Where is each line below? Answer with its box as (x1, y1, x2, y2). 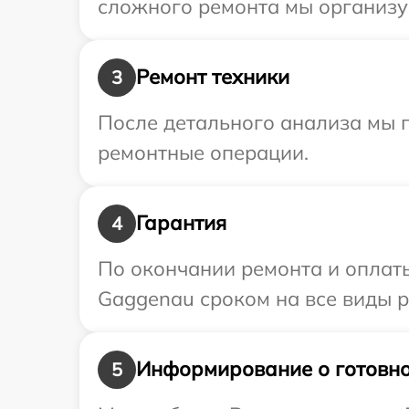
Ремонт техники (136, 64, 289, 90)
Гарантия (136, 210, 226, 236)
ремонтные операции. (98, 139, 309, 165)
